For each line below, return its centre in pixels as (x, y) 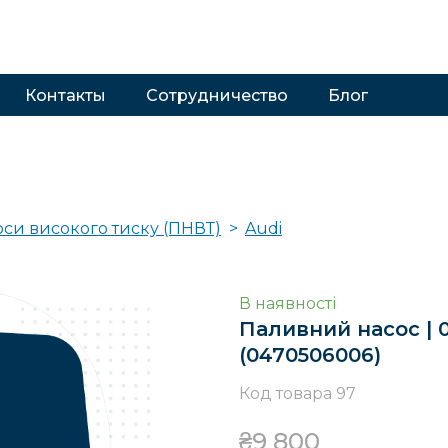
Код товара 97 (297, 393)
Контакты (65, 95)
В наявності (287, 303)
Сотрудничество (217, 95)
